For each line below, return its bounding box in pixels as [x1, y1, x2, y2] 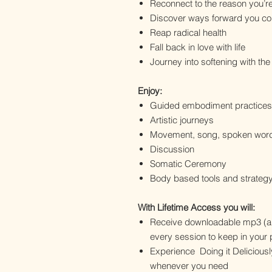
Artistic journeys [150, 114, 214, 126]
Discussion [150, 143, 197, 155]
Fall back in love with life [150, 41, 245, 53]
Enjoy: [138, 85, 162, 97]
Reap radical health [150, 27, 226, 39]
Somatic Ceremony [150, 158, 226, 170]
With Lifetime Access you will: [138, 202, 255, 214]
